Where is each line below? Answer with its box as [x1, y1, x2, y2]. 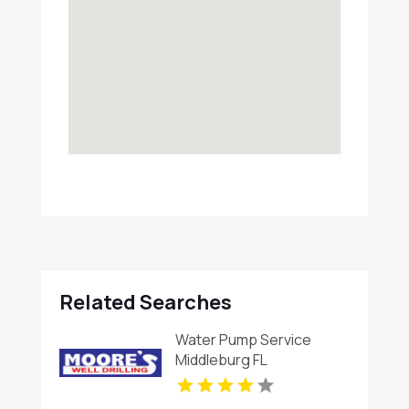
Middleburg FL [175, 349, 268, 370]
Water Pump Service [175, 329, 312, 350]
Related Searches [58, 288, 232, 316]
